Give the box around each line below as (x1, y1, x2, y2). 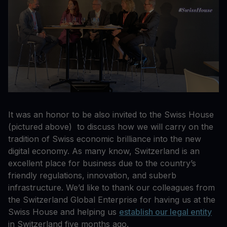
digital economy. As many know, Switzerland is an (8, 145, 200, 156)
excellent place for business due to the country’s (8, 158, 196, 168)
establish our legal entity (119, 206, 212, 217)
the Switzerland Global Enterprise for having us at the (8, 194, 215, 205)
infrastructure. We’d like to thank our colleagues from (8, 182, 215, 193)
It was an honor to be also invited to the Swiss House (8, 109, 214, 120)
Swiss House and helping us (8, 206, 119, 217)
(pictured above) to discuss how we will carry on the (8, 121, 213, 132)
